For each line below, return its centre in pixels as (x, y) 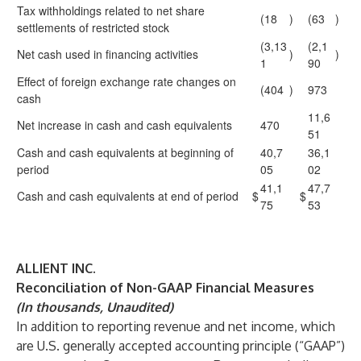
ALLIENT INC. (56, 268)
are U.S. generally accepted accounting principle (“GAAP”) (180, 346)
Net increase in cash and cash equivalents (124, 125)
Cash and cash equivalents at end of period (128, 196)
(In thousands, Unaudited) (95, 307)
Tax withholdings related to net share (111, 10)
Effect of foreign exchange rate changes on (127, 81)
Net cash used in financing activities (108, 54)
